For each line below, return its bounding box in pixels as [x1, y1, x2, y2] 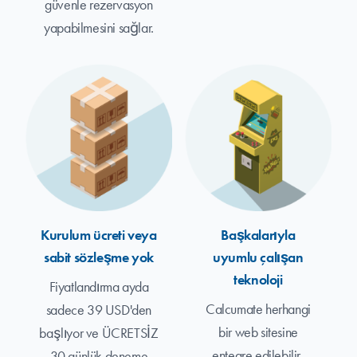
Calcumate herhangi [206, 300, 311, 318]
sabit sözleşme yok [44, 248, 154, 266]
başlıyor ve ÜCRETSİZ [39, 324, 159, 342]
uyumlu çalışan [213, 248, 304, 266]
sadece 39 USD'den [45, 300, 152, 319]
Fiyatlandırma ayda [49, 277, 149, 296]
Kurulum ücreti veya [41, 226, 157, 244]
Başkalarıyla [221, 226, 296, 244]
